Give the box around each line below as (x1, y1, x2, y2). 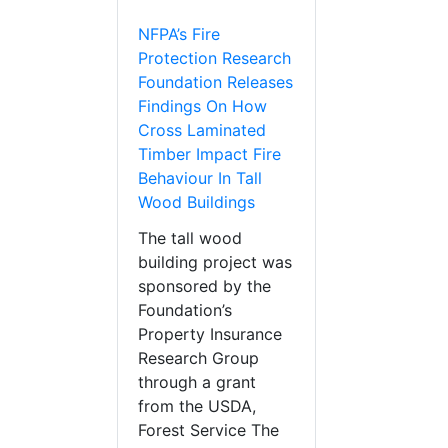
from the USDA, (138, 396, 256, 417)
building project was (138, 252, 292, 273)
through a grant (138, 372, 256, 393)
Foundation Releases (138, 72, 293, 93)
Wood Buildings (138, 192, 255, 213)
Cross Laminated (138, 120, 266, 141)
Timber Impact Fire (138, 144, 281, 165)
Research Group (138, 348, 259, 369)
